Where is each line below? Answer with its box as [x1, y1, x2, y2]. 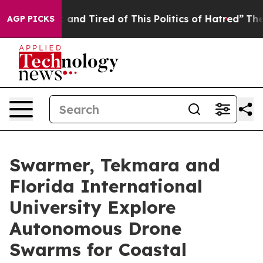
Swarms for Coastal [9, 238, 187, 261]
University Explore [9, 196, 176, 218]
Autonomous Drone [9, 217, 181, 240]
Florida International [9, 175, 203, 197]
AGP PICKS [7, 14, 55, 24]
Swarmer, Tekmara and [9, 154, 220, 176]
